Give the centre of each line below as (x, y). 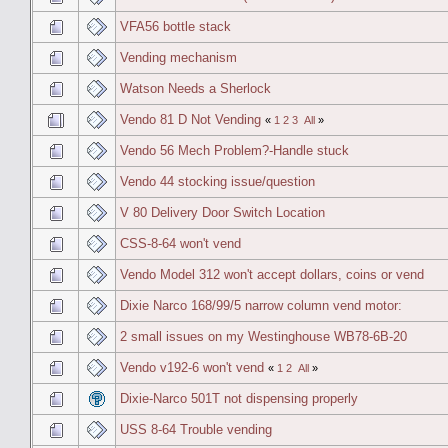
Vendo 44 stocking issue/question (217, 181)
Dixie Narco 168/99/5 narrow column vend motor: (261, 305)
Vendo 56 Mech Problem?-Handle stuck (234, 150)
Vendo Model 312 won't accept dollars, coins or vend (272, 274)
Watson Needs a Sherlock (195, 88)
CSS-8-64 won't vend (180, 243)
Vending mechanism (178, 57)
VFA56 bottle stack (175, 26)
